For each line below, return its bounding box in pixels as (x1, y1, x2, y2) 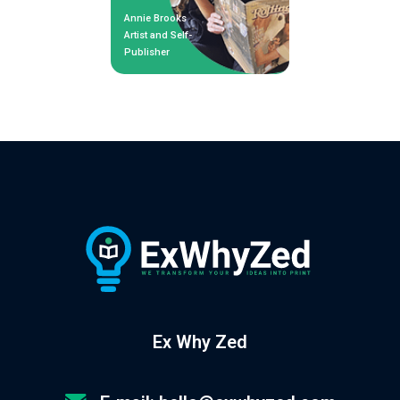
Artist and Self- (124, 29, 192, 41)
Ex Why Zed (153, 330, 247, 353)
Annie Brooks (124, 12, 187, 24)
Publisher (124, 46, 170, 58)
